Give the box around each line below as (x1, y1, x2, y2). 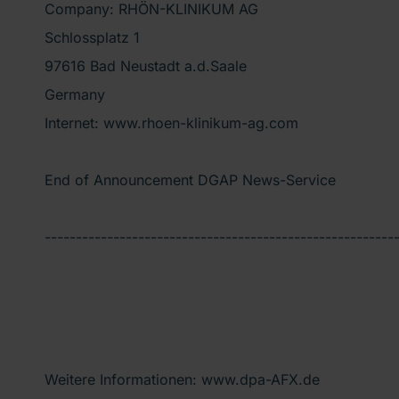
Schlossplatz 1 (45, 28, 140, 46)
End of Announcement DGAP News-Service (45, 170, 336, 189)
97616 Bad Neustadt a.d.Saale (45, 56, 247, 75)
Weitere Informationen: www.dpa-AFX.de (45, 370, 320, 388)
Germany (45, 85, 105, 103)
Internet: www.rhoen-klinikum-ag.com (45, 113, 298, 132)
